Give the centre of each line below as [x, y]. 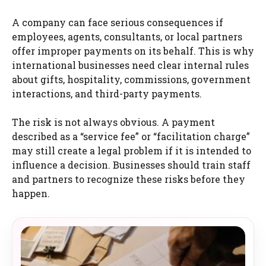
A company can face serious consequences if [118, 22]
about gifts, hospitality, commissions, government [131, 79]
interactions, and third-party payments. [107, 93]
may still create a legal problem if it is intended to [132, 150]
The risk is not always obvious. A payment [113, 122]
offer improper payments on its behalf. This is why [133, 50]
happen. [31, 193]
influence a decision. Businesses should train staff [131, 164]
